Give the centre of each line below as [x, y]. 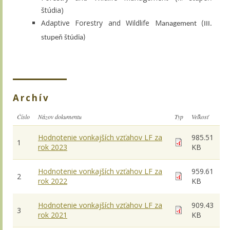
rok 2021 [53, 215]
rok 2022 [53, 181]
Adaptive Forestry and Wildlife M [101, 23]
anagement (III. [187, 24]
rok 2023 [53, 147]
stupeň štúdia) [63, 37]
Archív [31, 98]
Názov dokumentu [60, 116]
